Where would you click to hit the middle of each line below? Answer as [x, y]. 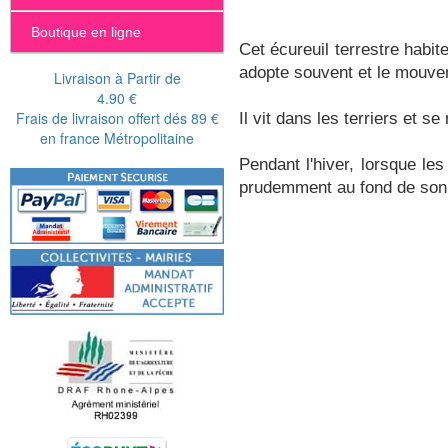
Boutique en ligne [86, 31]
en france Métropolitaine [117, 137]
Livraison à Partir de [117, 77]
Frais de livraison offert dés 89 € [117, 117]
